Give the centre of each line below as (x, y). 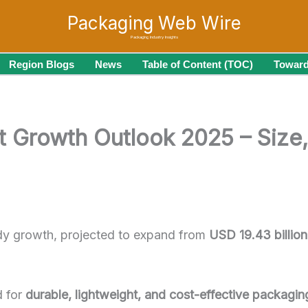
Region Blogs (42, 64)
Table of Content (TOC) (198, 64)
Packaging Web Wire (154, 23)
